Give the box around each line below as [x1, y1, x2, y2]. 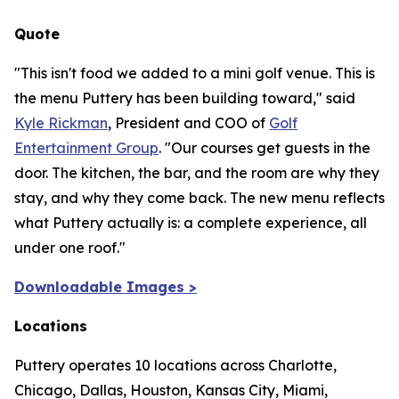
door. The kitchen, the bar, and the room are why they [14, 164, 379, 183]
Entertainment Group [14, 139, 159, 158]
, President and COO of [108, 114, 269, 133]
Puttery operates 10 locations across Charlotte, [14, 356, 337, 375]
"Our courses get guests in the [165, 139, 370, 158]
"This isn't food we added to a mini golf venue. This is [14, 64, 375, 83]
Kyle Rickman [14, 114, 108, 133]
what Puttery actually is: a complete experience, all [14, 214, 367, 232]
